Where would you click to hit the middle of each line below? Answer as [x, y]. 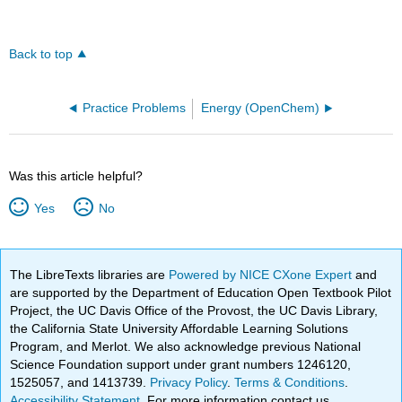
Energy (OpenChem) [261, 109]
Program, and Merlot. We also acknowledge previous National [186, 346]
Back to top [41, 55]
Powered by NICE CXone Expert [262, 275]
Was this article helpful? [76, 176]
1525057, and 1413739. [80, 382]
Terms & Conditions [290, 382]
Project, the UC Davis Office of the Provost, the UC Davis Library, [194, 310]
